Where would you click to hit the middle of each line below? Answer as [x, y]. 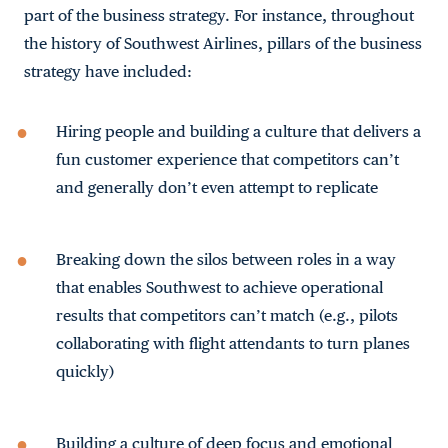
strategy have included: [108, 71]
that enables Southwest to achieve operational [219, 287]
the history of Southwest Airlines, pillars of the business [223, 43]
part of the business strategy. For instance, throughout [219, 15]
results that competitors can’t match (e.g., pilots [227, 315]
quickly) [85, 371]
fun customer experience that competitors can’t [227, 159]
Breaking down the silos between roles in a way [226, 259]
